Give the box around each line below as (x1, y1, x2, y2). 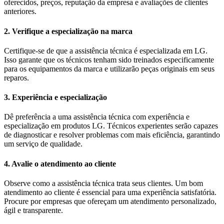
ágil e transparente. (4, 205, 63, 214)
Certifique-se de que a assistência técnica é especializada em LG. (4, 46, 207, 55)
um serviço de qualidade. (4, 139, 82, 148)
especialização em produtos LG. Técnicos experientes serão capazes (4, 121, 218, 130)
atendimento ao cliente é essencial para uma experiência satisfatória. (4, 187, 216, 196)
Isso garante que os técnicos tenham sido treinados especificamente (4, 55, 214, 64)
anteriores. (4, 7, 36, 16)
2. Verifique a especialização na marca (4, 26, 132, 35)
